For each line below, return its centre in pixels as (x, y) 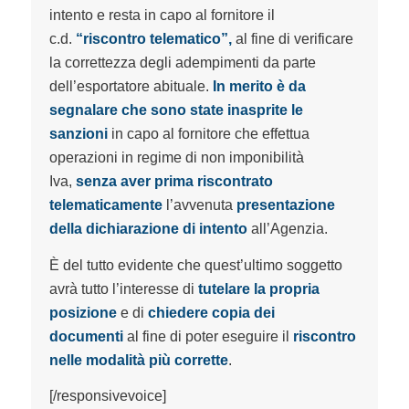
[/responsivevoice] (107, 396)
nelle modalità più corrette (138, 360)
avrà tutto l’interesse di (123, 288)
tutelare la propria (258, 288)
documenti (86, 336)
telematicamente (105, 204)
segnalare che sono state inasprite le (176, 110)
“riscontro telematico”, (153, 38)
